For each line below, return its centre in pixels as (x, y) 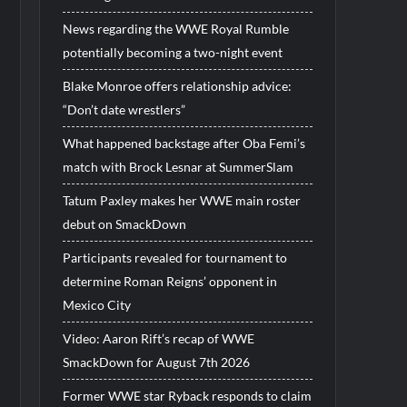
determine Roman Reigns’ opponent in (169, 281)
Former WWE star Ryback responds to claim (187, 395)
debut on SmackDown (124, 223)
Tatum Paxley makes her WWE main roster (181, 200)
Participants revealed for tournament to (174, 257)
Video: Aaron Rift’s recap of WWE (158, 338)
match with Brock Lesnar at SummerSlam (178, 166)
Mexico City (96, 304)
